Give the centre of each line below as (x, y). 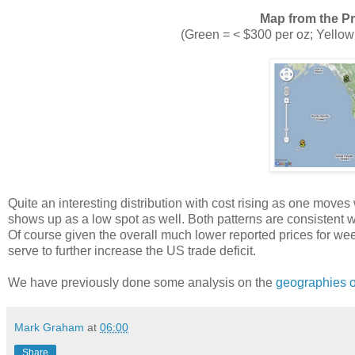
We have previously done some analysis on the (142, 283)
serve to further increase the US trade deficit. (132, 251)
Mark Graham (49, 328)
